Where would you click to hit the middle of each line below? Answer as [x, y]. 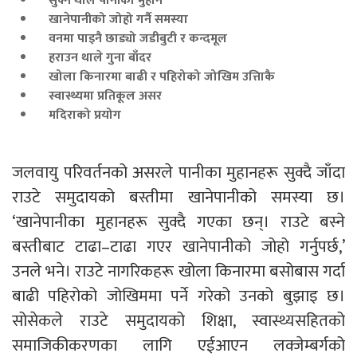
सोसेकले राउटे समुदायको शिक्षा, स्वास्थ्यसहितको [178, 321]
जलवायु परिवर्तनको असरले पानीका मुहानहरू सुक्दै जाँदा [178, 173]
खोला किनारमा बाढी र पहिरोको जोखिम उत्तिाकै [157, 77]
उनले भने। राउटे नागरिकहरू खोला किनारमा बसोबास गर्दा [178, 271]
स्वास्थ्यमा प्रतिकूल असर [99, 96]
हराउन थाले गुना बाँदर [94, 58]
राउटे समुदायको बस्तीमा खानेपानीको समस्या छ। [178, 197]
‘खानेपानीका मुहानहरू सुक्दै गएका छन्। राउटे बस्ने [178, 222]
